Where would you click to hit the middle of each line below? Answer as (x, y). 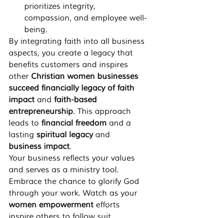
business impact (39, 147)
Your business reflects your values (73, 158)
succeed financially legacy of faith (73, 88)
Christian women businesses (86, 77)
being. (36, 30)
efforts (108, 205)
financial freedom (74, 123)
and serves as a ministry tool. (65, 170)
